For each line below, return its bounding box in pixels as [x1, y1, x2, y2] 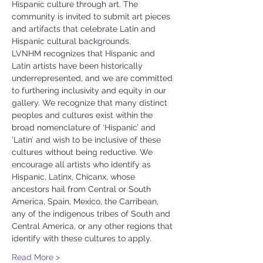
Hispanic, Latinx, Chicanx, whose [12, 172, 137, 181]
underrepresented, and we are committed [12, 73, 175, 83]
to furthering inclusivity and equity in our [12, 86, 168, 95]
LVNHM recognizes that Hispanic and [12, 49, 157, 58]
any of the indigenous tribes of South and [12, 209, 173, 218]
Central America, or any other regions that [12, 221, 175, 231]
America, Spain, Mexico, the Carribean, [12, 197, 161, 206]
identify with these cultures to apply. [12, 234, 151, 243]
